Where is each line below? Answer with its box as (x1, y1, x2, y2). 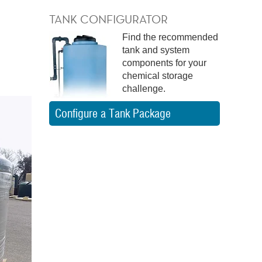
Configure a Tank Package (54, 106, 171, 120)
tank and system (122, 45, 189, 55)
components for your (122, 58, 206, 68)
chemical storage (122, 71, 193, 81)
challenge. (122, 84, 166, 94)
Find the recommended (122, 32, 218, 42)
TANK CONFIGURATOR (49, 12, 168, 26)
